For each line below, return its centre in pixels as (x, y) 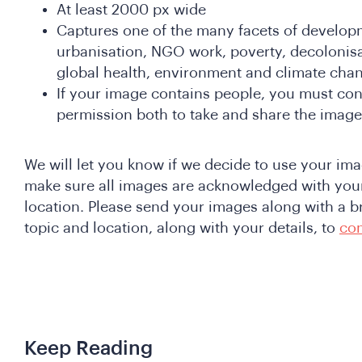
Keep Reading (88, 349)
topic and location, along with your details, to (182, 227)
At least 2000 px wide (131, 9)
